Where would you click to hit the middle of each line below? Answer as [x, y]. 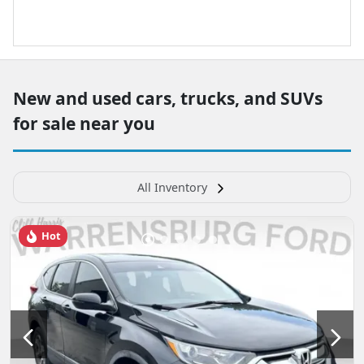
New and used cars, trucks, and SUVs [168, 98]
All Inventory [172, 187]
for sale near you [84, 123]
